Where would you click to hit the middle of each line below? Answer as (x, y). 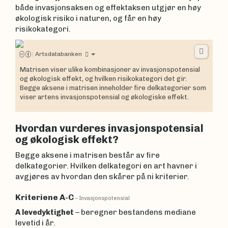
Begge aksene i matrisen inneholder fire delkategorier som (113, 88)
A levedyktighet (45, 212)
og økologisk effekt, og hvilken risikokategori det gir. (103, 79)
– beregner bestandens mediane (135, 212)
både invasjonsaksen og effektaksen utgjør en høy (108, 7)
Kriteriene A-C (45, 197)
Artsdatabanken (58, 54)
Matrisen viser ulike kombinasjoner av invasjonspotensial (110, 69)
